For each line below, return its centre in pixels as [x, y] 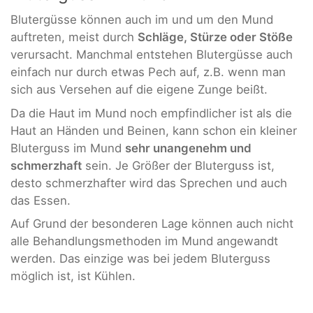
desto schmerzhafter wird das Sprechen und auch [149, 183]
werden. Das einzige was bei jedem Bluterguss [140, 259]
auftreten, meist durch [74, 37]
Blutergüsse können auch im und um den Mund [142, 20]
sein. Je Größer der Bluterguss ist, [178, 165]
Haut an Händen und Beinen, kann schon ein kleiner [154, 130]
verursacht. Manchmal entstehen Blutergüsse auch [152, 55]
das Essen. [41, 200]
